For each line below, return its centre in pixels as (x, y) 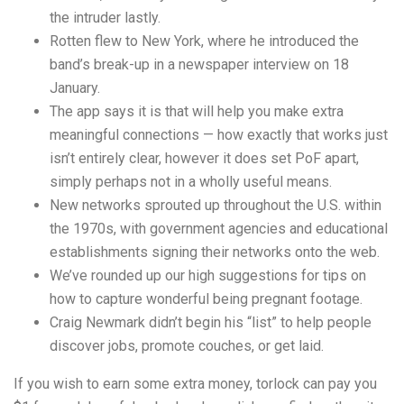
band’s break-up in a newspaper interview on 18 (199, 64)
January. (75, 88)
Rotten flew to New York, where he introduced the (204, 41)
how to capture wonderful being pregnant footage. (206, 299)
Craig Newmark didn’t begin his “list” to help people (211, 322)
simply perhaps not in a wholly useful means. (191, 182)
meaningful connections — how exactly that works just (219, 135)
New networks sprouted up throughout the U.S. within (216, 205)
